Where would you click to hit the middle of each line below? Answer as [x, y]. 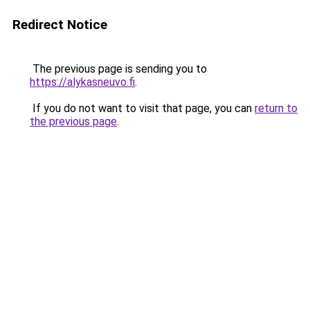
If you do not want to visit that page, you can [142, 108]
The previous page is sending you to [118, 69]
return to [276, 108]
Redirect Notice [60, 25]
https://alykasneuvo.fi [82, 82]
